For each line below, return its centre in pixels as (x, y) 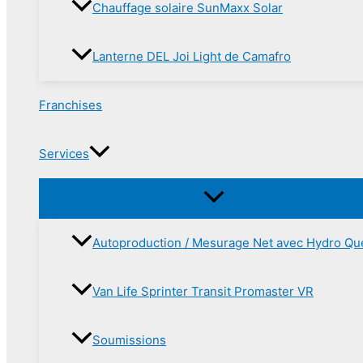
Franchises (70, 105)
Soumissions (129, 340)
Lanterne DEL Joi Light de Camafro (192, 56)
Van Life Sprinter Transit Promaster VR (203, 291)
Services (64, 153)
